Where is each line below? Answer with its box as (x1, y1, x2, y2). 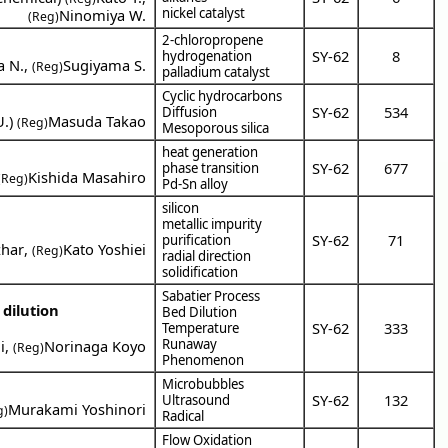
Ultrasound (162, 390, 231, 409)
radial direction (162, 246, 252, 265)
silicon (162, 198, 200, 217)
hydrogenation (162, 46, 253, 65)
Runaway (162, 334, 218, 353)
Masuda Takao (48, 110, 147, 131)
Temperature (162, 318, 240, 337)
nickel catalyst (162, 3, 246, 22)
